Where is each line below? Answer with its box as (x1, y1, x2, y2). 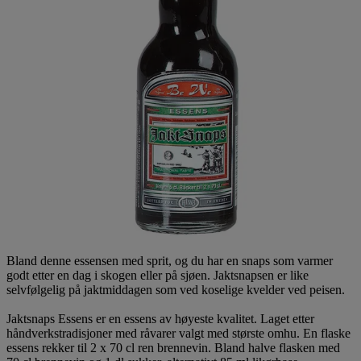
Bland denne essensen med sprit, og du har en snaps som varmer (6, 253, 333, 268)
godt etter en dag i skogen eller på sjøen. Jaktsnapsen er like (6, 268, 309, 282)
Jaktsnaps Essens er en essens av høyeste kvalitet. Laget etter (6, 311, 314, 326)
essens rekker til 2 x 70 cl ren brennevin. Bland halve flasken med (6, 340, 340, 355)
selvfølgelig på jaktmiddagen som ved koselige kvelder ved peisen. (6, 282, 345, 297)
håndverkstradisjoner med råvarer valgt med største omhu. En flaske (6, 326, 351, 340)
